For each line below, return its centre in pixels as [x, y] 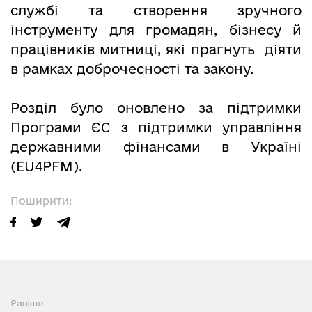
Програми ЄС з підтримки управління [156, 128]
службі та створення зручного [156, 11]
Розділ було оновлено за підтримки [156, 108]
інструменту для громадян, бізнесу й [156, 30]
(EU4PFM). [46, 167]
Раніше [27, 303]
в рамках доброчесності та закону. [132, 69]
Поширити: [41, 201]
